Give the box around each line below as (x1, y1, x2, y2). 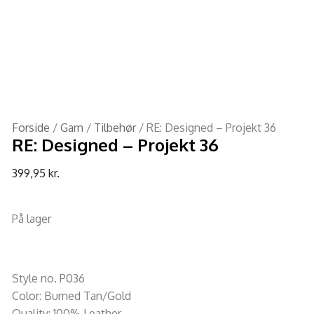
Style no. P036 (11, 271, 85, 285)
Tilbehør (93, 120, 136, 135)
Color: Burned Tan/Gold (11, 288, 131, 303)
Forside (11, 120, 50, 135)
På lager (11, 211, 51, 226)
